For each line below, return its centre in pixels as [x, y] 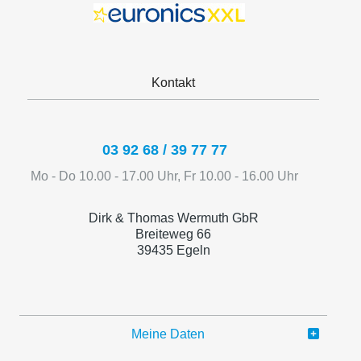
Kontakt [173, 82]
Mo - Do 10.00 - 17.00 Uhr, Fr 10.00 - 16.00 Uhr [164, 176]
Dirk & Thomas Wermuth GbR [173, 218]
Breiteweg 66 [173, 234]
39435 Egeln [173, 250]
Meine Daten [168, 334]
